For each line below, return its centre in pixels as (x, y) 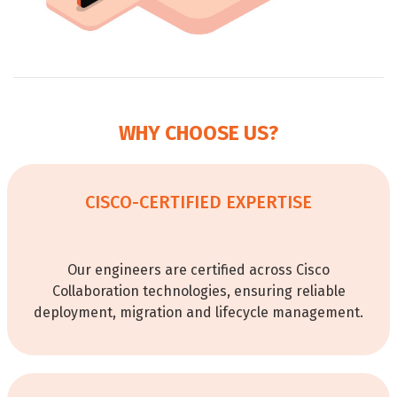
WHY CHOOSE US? (198, 133)
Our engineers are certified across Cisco (198, 270)
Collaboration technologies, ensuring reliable (198, 292)
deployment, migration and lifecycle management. (198, 313)
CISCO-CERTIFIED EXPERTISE (198, 202)
